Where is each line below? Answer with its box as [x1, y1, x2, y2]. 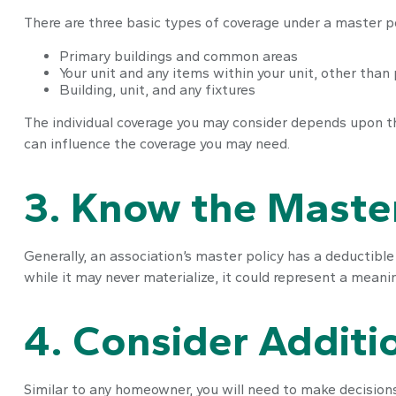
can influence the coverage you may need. [23, 134, 290, 152]
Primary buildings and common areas [58, 47, 298, 65]
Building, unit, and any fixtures [58, 80, 255, 98]
